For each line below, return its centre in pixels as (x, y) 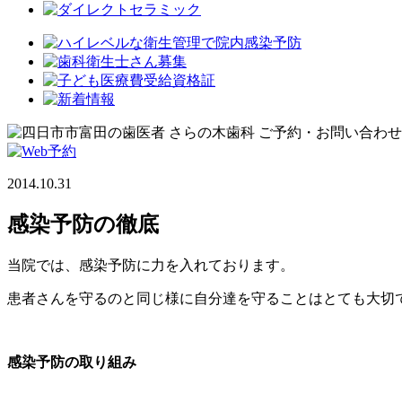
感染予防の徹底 (83, 224)
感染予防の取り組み (72, 362)
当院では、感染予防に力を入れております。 (151, 265)
